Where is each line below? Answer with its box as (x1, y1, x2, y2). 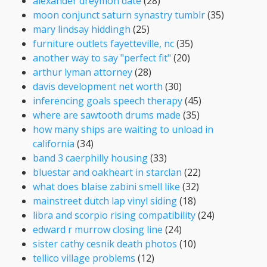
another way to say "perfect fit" (33, 51, 171, 64)
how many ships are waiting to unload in (33, 122, 213, 136)
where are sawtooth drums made (33, 108, 181, 122)
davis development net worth (33, 79, 163, 93)
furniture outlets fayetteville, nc (33, 36, 174, 50)
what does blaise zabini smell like (33, 179, 180, 193)
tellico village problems (33, 251, 135, 265)
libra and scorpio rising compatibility (33, 208, 195, 222)
